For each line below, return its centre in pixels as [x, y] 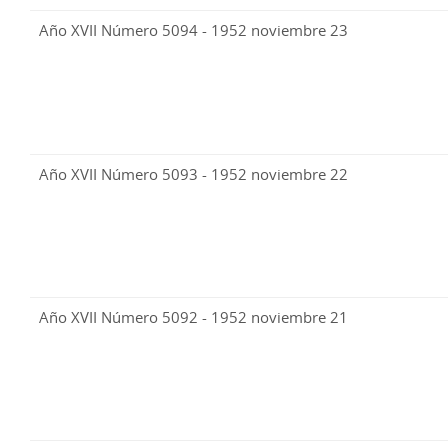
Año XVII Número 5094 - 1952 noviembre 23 [193, 30]
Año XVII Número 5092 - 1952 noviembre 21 [193, 317]
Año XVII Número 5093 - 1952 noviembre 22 [193, 174]
